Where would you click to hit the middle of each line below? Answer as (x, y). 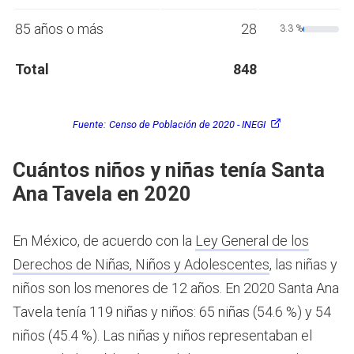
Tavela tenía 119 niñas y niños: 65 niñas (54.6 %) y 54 (172, 312)
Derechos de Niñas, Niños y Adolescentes (141, 265)
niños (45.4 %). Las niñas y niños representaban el (162, 336)
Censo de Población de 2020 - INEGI (187, 124)
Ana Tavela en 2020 (102, 194)
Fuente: (89, 124)
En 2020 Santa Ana (282, 288)
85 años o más (59, 29)
